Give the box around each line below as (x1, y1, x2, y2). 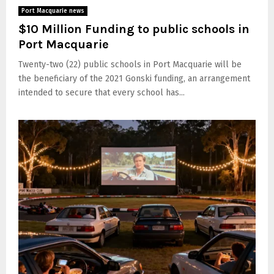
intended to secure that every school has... (18, 87, 185, 98)
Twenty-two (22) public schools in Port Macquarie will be (18, 59, 242, 70)
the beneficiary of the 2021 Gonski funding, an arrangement (18, 73, 250, 84)
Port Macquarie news (21, 7, 84, 15)
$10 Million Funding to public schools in (18, 22, 250, 37)
